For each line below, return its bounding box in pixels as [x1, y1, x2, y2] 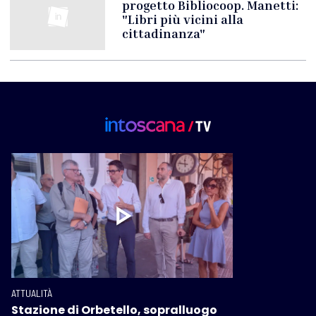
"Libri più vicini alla [122, 11, 244, 28]
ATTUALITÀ [11, 286, 52, 299]
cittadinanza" [122, 25, 206, 42]
